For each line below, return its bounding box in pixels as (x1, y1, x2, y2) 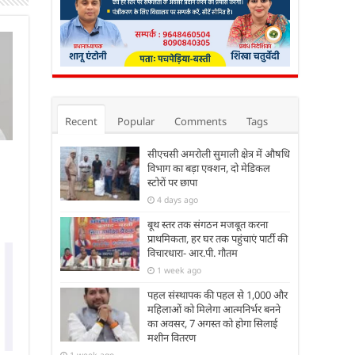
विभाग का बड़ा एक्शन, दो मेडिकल (147, 160, 270, 175)
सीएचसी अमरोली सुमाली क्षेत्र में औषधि (147, 146, 290, 161)
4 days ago (157, 193, 198, 205)
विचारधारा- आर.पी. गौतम (147, 245, 238, 260)
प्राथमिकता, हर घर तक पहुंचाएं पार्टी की (147, 231, 288, 246)
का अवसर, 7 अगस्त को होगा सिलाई (147, 315, 277, 330)
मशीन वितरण (147, 330, 196, 345)
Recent (65, 113, 97, 128)
